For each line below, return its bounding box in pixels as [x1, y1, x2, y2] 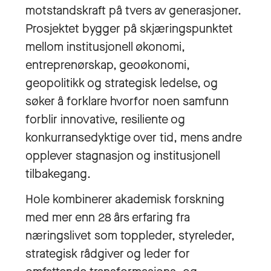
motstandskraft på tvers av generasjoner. [25, 2, 241, 19]
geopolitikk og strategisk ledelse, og [25, 75, 218, 91]
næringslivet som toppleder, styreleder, [25, 227, 235, 244]
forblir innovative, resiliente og [25, 111, 185, 128]
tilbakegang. [25, 166, 91, 182]
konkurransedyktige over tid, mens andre [25, 129, 242, 146]
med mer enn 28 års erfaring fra [25, 209, 190, 226]
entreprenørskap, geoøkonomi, [25, 57, 190, 73]
